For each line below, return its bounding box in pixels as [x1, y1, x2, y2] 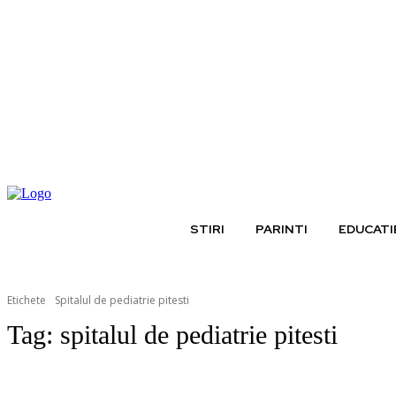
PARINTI [255, 221, 308, 238]
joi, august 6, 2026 [7, 164, 104, 179]
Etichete [7, 293, 46, 308]
